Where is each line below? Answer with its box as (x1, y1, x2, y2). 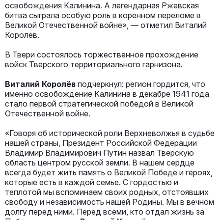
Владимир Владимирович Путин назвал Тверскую (5, 147, 194, 158)
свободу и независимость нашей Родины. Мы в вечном (5, 196, 214, 207)
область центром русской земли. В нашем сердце (5, 157, 194, 167)
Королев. (5, 29, 39, 40)
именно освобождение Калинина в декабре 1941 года (5, 88, 209, 99)
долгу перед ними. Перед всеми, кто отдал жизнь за (5, 206, 204, 217)
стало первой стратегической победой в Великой (5, 98, 193, 109)
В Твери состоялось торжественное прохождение (5, 49, 198, 59)
